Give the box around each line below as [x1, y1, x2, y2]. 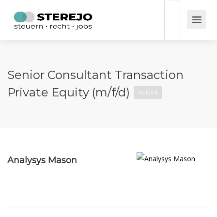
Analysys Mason [7, 155, 77, 166]
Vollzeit [138, 89, 158, 96]
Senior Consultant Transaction [7, 68, 184, 82]
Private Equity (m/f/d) [7, 85, 133, 99]
